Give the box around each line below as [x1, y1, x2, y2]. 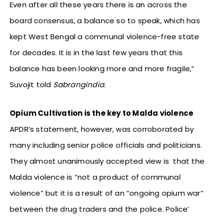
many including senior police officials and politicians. [10, 140, 202, 151]
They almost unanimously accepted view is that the [10, 156, 205, 167]
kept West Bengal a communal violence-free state [10, 31, 200, 42]
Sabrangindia [53, 79, 105, 90]
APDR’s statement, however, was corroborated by [10, 124, 194, 135]
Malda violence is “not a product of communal [10, 172, 181, 183]
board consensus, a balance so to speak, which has [10, 15, 200, 26]
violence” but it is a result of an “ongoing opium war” [10, 188, 203, 199]
